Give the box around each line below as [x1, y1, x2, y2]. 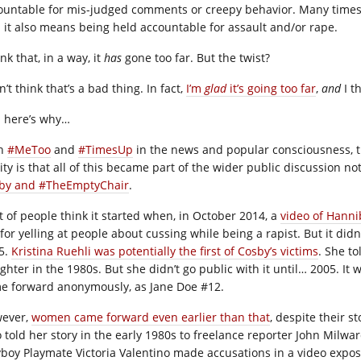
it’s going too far [226, 81, 316, 96]
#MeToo [7, 142, 51, 157]
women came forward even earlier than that [31, 309, 270, 325]
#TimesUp [78, 142, 133, 157]
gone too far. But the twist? [122, 50, 270, 65]
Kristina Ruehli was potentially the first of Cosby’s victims [11, 243, 318, 259]
